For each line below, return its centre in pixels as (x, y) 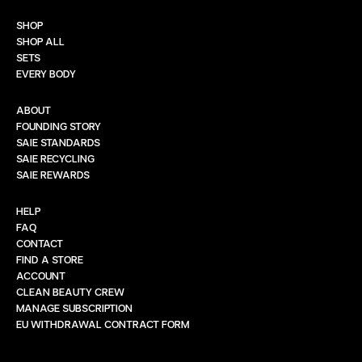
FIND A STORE (50, 259)
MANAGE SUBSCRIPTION (74, 307)
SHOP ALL (40, 41)
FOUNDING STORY (59, 126)
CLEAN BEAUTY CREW (70, 291)
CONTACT (40, 243)
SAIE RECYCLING (55, 158)
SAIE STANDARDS (58, 142)
